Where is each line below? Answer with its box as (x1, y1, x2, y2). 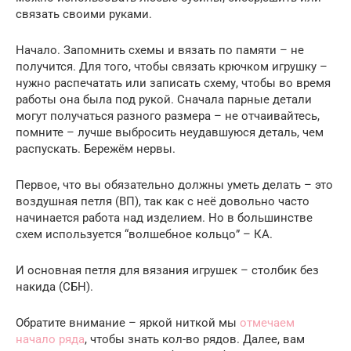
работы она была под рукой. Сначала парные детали (16, 92, 312, 107)
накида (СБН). (16, 280, 93, 294)
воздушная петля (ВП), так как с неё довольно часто (16, 194, 309, 208)
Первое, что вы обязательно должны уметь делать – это (16, 178, 333, 192)
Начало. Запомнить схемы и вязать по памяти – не (16, 43, 304, 57)
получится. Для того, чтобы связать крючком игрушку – (16, 60, 327, 74)
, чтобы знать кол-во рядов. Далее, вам (85, 332, 305, 346)
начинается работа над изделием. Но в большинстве (16, 211, 313, 225)
